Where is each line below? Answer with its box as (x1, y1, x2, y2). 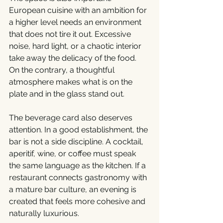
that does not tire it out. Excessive (9, 29, 133, 39)
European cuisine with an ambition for (9, 5, 149, 15)
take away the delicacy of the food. (9, 53, 138, 63)
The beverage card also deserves (9, 113, 134, 122)
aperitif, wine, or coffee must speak (9, 149, 138, 158)
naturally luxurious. (9, 209, 79, 218)
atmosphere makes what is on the (9, 77, 134, 87)
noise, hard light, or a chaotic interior (9, 41, 143, 51)
